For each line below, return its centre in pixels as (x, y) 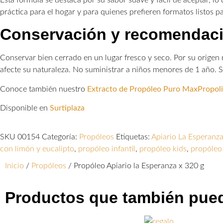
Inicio (14, 166)
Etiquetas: (133, 137)
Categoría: (59, 137)
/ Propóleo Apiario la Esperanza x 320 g (135, 166)
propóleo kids (163, 149)
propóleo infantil (107, 149)
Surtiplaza (67, 108)
